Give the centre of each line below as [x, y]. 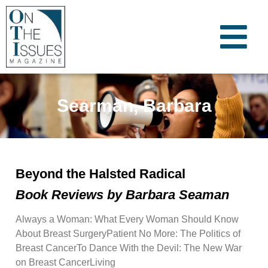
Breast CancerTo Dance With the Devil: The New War [129, 248]
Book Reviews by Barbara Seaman [122, 194]
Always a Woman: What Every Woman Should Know [127, 219]
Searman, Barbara [134, 106]
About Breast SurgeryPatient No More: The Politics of [128, 233]
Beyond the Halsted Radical [100, 173]
